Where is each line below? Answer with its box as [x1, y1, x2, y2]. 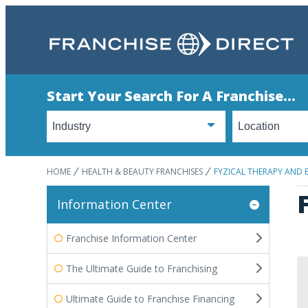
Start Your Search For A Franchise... [47, 87, 296, 105]
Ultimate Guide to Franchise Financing [66, 291, 234, 305]
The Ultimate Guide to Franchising [66, 261, 217, 275]
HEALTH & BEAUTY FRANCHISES [82, 166, 203, 177]
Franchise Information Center [66, 231, 197, 245]
